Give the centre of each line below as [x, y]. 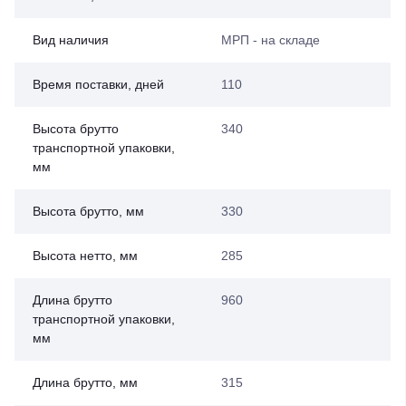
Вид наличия [71, 40]
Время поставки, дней [98, 84]
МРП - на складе [270, 40]
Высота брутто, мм [88, 211]
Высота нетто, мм [85, 256]
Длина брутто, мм [85, 382]
